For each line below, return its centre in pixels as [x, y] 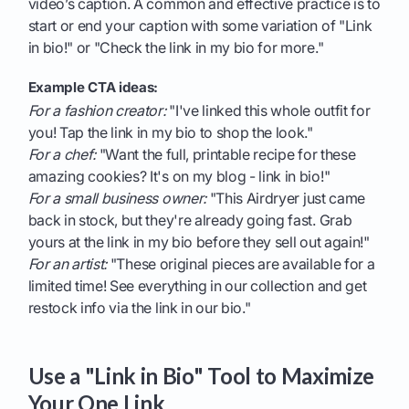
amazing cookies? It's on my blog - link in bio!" [179, 177]
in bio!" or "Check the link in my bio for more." [176, 48]
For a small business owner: [117, 199]
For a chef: [62, 155]
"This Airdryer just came [285, 199]
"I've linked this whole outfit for [268, 111]
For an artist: [68, 264]
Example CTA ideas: [93, 88]
